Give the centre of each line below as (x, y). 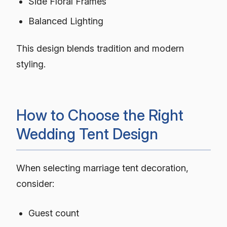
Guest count (54, 213)
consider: (35, 183)
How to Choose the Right (100, 115)
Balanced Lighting (66, 21)
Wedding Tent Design (87, 134)
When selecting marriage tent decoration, (102, 168)
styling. (31, 64)
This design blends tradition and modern (100, 48)
